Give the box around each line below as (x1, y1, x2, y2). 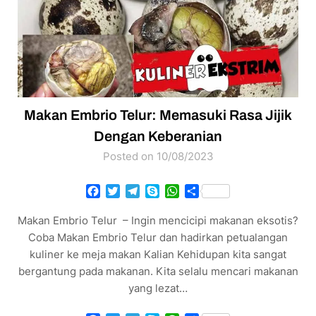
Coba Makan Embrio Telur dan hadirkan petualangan (28, 231, 288, 245)
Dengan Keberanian (94, 128, 222, 144)
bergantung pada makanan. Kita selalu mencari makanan (18, 265, 298, 279)
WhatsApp (179, 184, 234, 199)
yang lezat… (128, 281, 188, 296)
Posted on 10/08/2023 (102, 150, 214, 163)
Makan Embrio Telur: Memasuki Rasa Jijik (24, 107, 292, 123)
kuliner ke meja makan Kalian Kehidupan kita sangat (30, 248, 286, 262)
